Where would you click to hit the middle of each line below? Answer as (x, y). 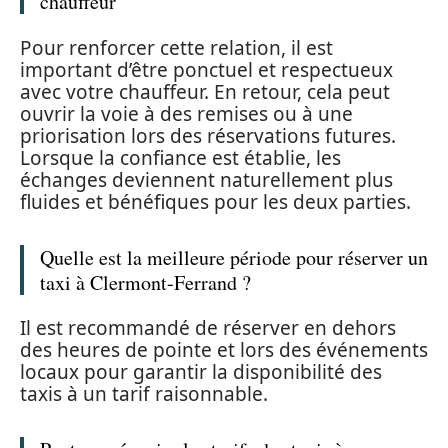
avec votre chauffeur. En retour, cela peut (205, 91)
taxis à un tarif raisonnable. (144, 394)
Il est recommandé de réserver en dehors (208, 328)
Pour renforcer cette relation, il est (176, 47)
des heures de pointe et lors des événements (224, 350)
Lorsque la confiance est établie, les (180, 157)
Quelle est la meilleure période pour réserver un (234, 257)
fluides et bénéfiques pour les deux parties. (215, 201)
